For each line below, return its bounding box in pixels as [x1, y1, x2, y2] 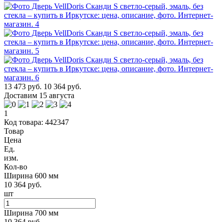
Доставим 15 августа [4, 91, 74, 100]
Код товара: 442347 [4, 117, 69, 126]
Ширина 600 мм [4, 171, 58, 180]
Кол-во [4, 162, 27, 171]
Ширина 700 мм [4, 208, 58, 217]
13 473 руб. [4, 82, 42, 91]
